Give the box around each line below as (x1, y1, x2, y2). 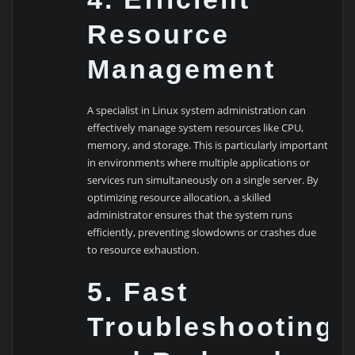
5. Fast (87, 276, 189, 307)
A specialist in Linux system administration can (87, 102, 307, 117)
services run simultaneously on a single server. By (87, 172, 319, 187)
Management (87, 54, 277, 85)
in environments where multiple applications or (87, 155, 311, 170)
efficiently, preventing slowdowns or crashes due (87, 224, 317, 239)
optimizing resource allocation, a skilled (87, 189, 272, 204)
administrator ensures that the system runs (87, 207, 293, 222)
